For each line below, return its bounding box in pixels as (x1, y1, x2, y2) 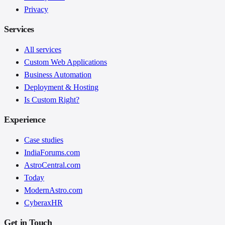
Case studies (24, 135, 63, 144)
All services (24, 45, 61, 54)
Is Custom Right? (24, 95, 79, 104)
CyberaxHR (24, 198, 63, 207)
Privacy (24, 5, 48, 14)
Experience (4, 114, 46, 125)
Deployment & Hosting (24, 82, 98, 91)
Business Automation (24, 70, 91, 79)
